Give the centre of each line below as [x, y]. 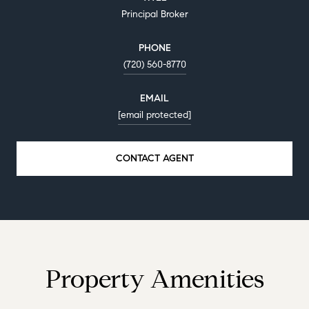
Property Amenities [154, 279]
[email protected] [154, 114]
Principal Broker [154, 14]
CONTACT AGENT [154, 158]
